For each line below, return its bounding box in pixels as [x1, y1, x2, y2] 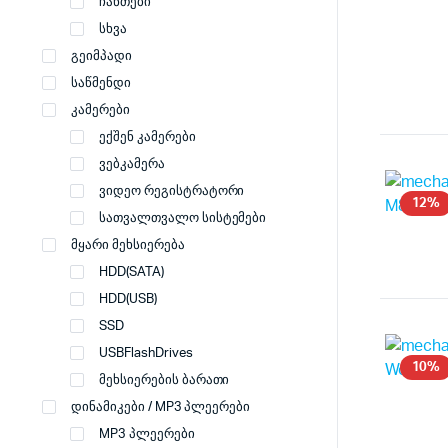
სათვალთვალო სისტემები [99, 212, 267, 225]
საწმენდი [71, 77, 131, 90]
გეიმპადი [71, 50, 132, 63]
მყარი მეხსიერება [71, 239, 185, 252]
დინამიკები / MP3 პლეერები [71, 401, 251, 414]
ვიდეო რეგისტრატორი [99, 185, 245, 198]
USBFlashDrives [99, 347, 193, 360]
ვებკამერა [99, 158, 165, 171]
